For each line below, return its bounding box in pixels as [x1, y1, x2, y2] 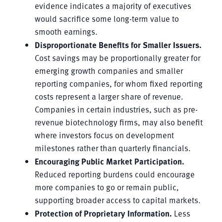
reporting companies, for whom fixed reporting [34, 77, 203, 90]
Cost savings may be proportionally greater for [34, 51, 200, 64]
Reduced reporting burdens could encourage [34, 167, 195, 180]
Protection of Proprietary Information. [34, 207, 172, 219]
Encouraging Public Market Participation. [34, 155, 184, 167]
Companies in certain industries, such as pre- [34, 103, 198, 115]
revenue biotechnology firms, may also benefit [34, 115, 203, 128]
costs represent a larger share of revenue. [34, 90, 183, 103]
